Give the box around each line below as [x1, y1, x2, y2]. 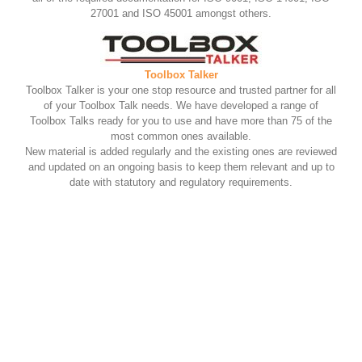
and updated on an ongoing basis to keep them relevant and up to [27, 161, 335, 174]
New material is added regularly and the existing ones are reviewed [25, 145, 337, 158]
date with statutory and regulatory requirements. [69, 176, 293, 189]
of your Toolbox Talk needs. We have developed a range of [44, 99, 318, 112]
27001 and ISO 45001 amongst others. [90, 7, 271, 20]
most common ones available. [111, 130, 251, 143]
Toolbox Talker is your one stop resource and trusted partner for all [26, 84, 336, 97]
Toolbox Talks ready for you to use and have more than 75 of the [30, 115, 332, 128]
